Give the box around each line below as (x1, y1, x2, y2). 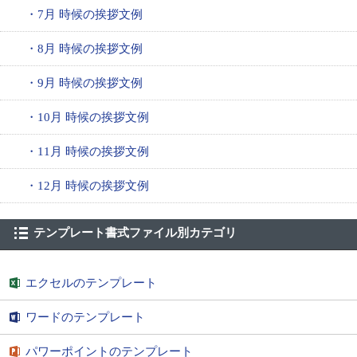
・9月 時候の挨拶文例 (25, 76, 143, 89)
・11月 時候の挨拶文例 (25, 144, 149, 158)
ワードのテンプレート (25, 310, 145, 324)
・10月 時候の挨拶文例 (25, 110, 149, 124)
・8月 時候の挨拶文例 (25, 41, 143, 55)
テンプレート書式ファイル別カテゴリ (33, 226, 237, 239)
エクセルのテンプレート (25, 276, 157, 289)
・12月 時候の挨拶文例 (25, 178, 149, 192)
